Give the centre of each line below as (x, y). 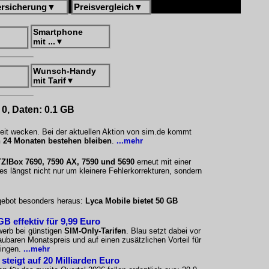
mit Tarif (50, 80)
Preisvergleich (104, 7)
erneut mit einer (163, 162)
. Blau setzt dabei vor (163, 231)
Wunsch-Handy (65, 71)
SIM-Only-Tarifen (95, 231)
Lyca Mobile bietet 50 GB (131, 201)
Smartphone (58, 32)
